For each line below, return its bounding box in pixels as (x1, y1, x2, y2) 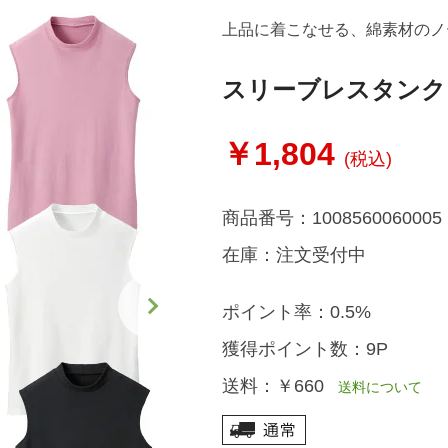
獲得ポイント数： (221, 339, 366, 359)
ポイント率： (221, 302, 330, 322)
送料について (323, 379, 422, 395)
